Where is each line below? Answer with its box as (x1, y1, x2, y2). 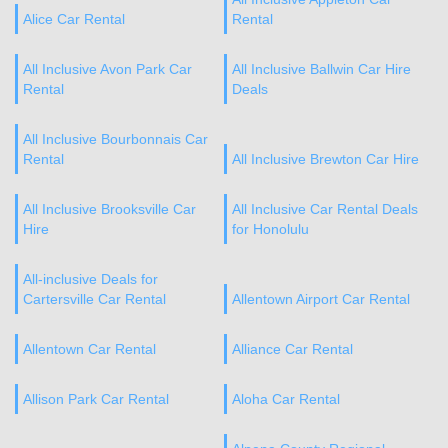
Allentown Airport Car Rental (231, 291, 410, 307)
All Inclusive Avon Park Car (23, 61, 192, 77)
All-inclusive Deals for (23, 271, 158, 287)
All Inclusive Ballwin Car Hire (231, 61, 411, 77)
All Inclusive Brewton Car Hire (231, 151, 419, 167)
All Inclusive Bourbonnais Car (23, 131, 208, 147)
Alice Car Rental (23, 11, 125, 27)
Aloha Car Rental (231, 391, 340, 407)
